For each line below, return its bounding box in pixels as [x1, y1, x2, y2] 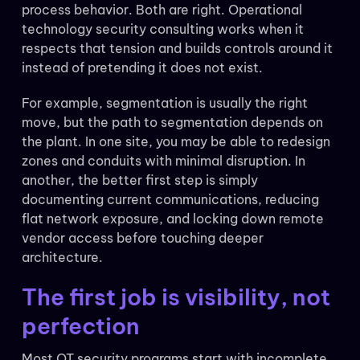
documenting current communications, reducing [21, 191, 319, 208]
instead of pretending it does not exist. [21, 59, 263, 76]
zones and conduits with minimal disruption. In [21, 153, 305, 170]
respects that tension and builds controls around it [21, 40, 333, 57]
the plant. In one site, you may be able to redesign [21, 133, 330, 150]
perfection [21, 312, 140, 341]
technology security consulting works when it [21, 21, 304, 38]
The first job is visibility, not [21, 283, 330, 312]
